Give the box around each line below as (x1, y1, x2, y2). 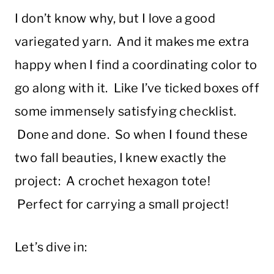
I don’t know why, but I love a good (15, 11, 215, 26)
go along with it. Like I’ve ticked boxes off (15, 81, 259, 96)
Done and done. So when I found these (15, 127, 248, 143)
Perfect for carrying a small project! (15, 197, 229, 212)
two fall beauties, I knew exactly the (15, 150, 227, 166)
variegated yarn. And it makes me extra (15, 34, 250, 50)
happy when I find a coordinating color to (15, 57, 257, 73)
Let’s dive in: (15, 240, 87, 255)
